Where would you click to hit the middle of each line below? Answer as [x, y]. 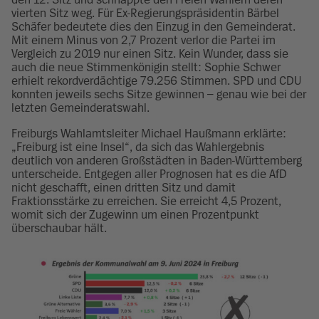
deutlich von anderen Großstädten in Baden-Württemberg [157, 160]
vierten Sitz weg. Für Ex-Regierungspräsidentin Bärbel [145, 13]
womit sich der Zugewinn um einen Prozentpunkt [135, 214]
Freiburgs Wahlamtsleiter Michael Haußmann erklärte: [149, 133]
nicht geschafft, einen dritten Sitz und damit [124, 187]
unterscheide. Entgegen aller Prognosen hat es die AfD [149, 174]
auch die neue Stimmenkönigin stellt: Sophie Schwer [146, 67]
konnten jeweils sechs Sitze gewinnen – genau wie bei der [159, 94]
